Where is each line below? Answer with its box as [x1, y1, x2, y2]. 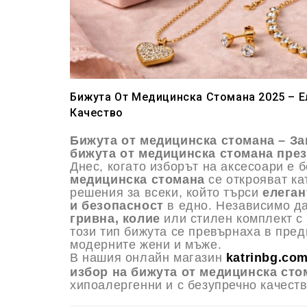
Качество [70, 106, 123, 120]
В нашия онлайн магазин [70, 251, 226, 265]
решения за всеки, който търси [70, 186, 263, 200]
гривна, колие [70, 212, 160, 226]
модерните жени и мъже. [70, 238, 222, 252]
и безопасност [70, 199, 164, 213]
